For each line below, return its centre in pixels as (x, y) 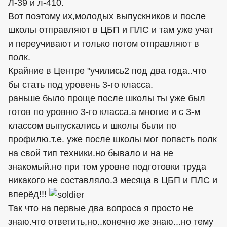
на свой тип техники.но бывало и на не (91, 153)
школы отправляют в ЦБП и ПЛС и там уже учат (111, 30)
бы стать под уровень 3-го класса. (81, 85)
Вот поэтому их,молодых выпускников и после (107, 16)
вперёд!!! (29, 194)
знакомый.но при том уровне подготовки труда (107, 167)
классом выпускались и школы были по (92, 126)
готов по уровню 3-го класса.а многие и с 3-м (104, 112)
